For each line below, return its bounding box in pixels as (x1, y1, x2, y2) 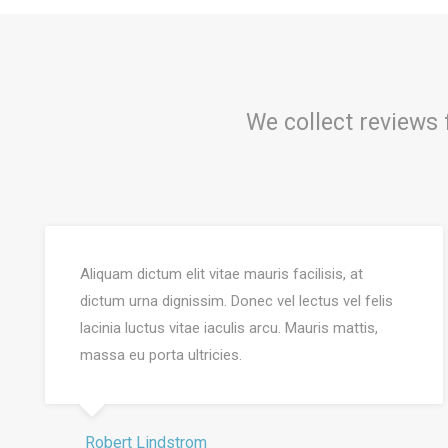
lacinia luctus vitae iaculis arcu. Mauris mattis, (80, 319, 378, 337)
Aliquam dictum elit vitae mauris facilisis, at (80, 265, 363, 283)
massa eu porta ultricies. (80, 346, 242, 364)
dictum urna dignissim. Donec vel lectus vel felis (80, 292, 393, 310)
